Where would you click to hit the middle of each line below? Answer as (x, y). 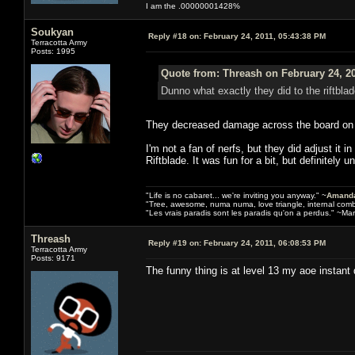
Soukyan (52, 32)
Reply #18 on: (175, 36)
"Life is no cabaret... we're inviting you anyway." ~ (236, 195)
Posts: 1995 (53, 51)
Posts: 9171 (53, 258)
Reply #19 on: (175, 242)
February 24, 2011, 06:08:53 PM (263, 242)
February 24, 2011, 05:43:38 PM (263, 36)
